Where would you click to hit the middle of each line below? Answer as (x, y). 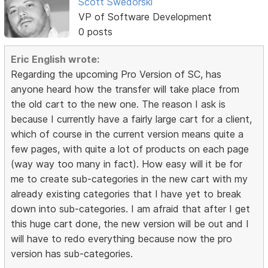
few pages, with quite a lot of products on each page (130, 149)
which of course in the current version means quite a (127, 134)
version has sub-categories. (72, 253)
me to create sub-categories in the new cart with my (130, 179)
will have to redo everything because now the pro (122, 238)
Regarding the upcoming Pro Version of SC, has (116, 74)
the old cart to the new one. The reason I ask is (118, 104)
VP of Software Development (145, 16)
